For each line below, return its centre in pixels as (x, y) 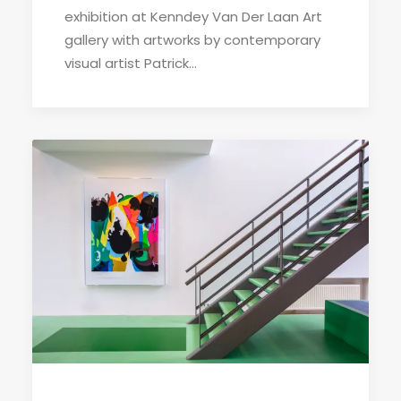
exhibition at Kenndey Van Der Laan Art (193, 16)
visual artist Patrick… (131, 63)
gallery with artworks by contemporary (192, 39)
